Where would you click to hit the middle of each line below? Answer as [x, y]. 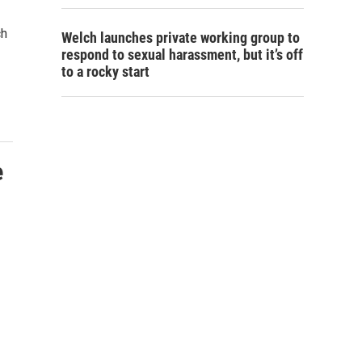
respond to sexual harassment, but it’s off [182, 55]
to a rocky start [105, 72]
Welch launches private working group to [181, 38]
